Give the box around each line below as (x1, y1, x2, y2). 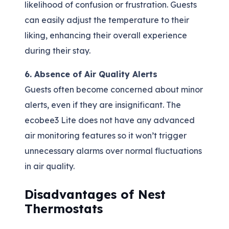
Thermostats (25, 201, 103, 217)
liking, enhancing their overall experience (25, 30, 187, 41)
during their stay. (25, 45, 90, 56)
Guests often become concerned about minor (25, 84, 203, 95)
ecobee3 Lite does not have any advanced (25, 115, 195, 126)
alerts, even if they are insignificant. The (25, 100, 181, 110)
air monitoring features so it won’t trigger (25, 130, 187, 141)
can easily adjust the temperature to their (25, 15, 189, 26)
